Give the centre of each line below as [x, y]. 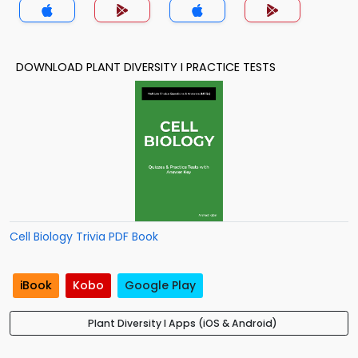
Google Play [160, 286]
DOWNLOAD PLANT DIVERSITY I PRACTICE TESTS [146, 67]
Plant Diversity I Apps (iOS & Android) [182, 324]
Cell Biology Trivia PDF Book [84, 237]
